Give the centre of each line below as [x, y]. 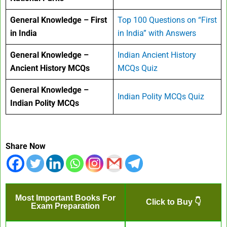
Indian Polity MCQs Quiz [161, 96]
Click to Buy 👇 [173, 202]
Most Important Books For [65, 198]
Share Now [26, 146]
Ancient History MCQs [50, 68]
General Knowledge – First [59, 20]
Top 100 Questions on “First [167, 20]
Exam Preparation [65, 206]
